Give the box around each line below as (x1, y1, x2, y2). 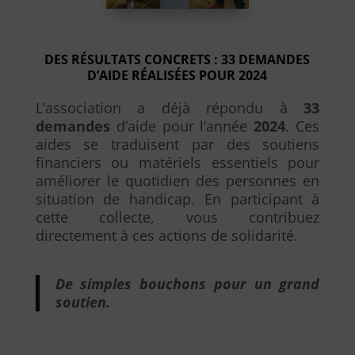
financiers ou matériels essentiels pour (35, 152, 320, 172)
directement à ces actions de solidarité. (35, 225, 298, 245)
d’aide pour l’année (109, 116, 254, 136)
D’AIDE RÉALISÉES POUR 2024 (87, 66, 268, 84)
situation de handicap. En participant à (35, 189, 320, 208)
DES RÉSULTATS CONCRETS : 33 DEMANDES (44, 50, 311, 68)
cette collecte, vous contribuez (35, 207, 320, 227)
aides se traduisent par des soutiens (35, 134, 320, 154)
